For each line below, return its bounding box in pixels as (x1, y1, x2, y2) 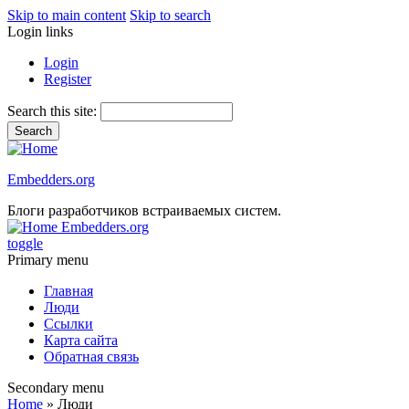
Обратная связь (44, 349, 139, 364)
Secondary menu (7, 380, 104, 395)
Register (44, 71, 91, 87)
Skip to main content (7, 7, 126, 23)
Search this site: (7, 103, 100, 119)
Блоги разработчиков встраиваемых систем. (7, 203, 281, 218)
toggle (7, 236, 43, 251)
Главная (44, 283, 93, 299)
